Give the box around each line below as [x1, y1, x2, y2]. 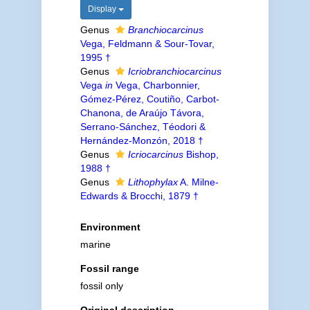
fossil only [80, 280, 123, 291]
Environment [80, 221, 140, 232]
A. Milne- [177, 176, 219, 188]
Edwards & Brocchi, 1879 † [80, 190, 199, 201]
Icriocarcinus [127, 149, 183, 160]
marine [80, 239, 111, 250]
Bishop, [183, 149, 219, 160]
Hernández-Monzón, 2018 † [80, 135, 203, 146]
